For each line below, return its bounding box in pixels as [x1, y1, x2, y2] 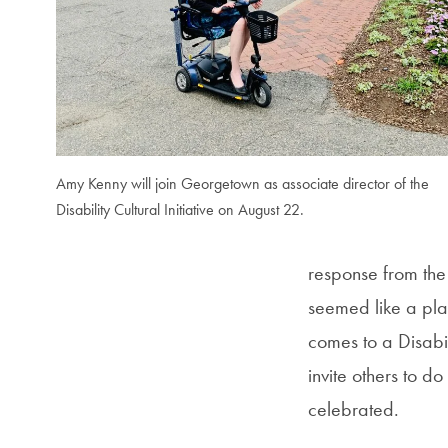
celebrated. [308, 396, 399, 422]
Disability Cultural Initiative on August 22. [56, 199, 305, 221]
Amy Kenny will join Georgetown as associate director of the [56, 173, 430, 195]
